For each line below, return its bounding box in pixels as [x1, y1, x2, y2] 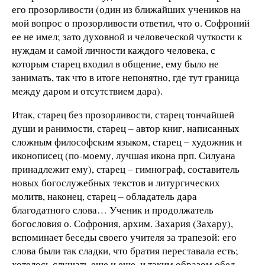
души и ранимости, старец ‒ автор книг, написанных [12, 121, 240, 135]
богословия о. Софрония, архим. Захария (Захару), [12, 216, 233, 231]
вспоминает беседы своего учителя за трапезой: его [12, 230, 237, 244]
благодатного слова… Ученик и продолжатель [12, 203, 214, 217]
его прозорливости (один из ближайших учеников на [12, 2, 241, 17]
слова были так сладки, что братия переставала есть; [12, 244, 238, 258]
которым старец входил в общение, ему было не [12, 57, 219, 71]
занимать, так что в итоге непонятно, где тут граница [12, 70, 240, 85]
